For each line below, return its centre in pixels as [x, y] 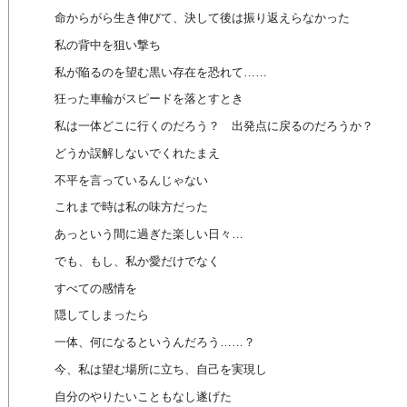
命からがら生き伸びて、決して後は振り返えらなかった [202, 18]
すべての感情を [96, 288]
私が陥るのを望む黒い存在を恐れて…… [161, 72]
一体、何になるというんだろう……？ [155, 342]
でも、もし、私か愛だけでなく [137, 261]
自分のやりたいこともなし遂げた [143, 396]
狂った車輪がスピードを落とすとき [149, 99]
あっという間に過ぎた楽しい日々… [149, 234]
